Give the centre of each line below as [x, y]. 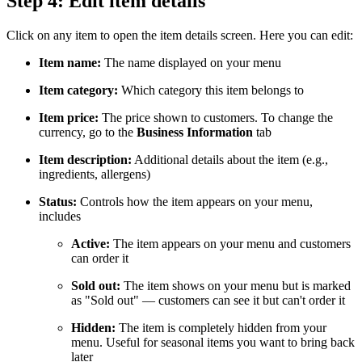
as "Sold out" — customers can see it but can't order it [208, 300]
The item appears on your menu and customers [230, 243]
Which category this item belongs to [211, 90]
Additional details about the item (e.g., [230, 159]
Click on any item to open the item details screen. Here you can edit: [180, 35]
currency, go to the [88, 132]
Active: [90, 243]
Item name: [70, 62]
